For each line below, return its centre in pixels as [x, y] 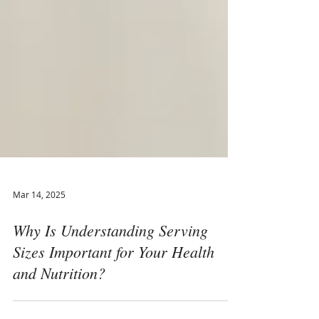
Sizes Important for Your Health [114, 283]
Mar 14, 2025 [39, 226]
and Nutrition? [59, 304]
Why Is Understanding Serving [110, 262]
